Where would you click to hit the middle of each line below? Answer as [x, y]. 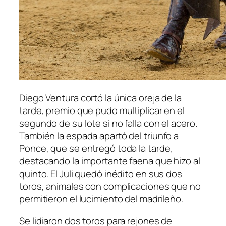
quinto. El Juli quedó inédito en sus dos [101, 174]
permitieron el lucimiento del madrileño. [101, 199]
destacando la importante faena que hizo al [110, 161]
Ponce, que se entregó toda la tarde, [96, 149]
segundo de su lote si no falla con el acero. [108, 123]
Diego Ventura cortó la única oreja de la [100, 98]
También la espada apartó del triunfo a [99, 136]
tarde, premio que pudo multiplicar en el [102, 111]
